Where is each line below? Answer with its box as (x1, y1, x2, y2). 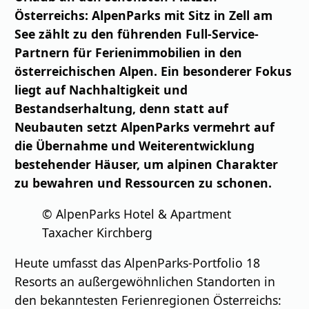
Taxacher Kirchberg (42, 223, 153, 241)
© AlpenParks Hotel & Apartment (42, 205, 232, 222)
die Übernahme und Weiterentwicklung (14, 137, 255, 154)
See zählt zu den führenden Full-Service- (14, 25, 259, 42)
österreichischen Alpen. (14, 62, 158, 79)
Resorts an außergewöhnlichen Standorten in (14, 273, 276, 290)
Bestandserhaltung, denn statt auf (14, 99, 229, 117)
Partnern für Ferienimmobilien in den (14, 43, 243, 61)
